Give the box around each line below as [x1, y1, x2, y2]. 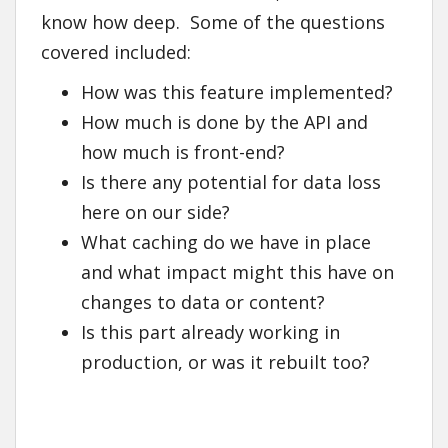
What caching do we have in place [81, 230, 371, 255]
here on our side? [81, 200, 230, 225]
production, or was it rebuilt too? [81, 350, 370, 375]
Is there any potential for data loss [81, 170, 381, 195]
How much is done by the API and [81, 110, 368, 135]
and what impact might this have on [81, 260, 394, 285]
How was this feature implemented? [81, 80, 393, 105]
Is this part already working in [81, 320, 340, 345]
